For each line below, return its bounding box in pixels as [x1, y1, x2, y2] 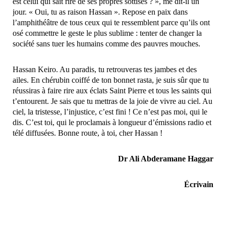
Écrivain [184, 180, 213, 189]
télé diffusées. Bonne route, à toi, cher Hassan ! [13, 128, 162, 137]
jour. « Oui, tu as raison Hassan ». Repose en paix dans [13, 7, 188, 16]
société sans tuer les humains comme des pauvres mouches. [13, 39, 200, 48]
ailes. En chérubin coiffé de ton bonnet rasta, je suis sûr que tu [13, 75, 209, 84]
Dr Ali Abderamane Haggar [118, 154, 213, 163]
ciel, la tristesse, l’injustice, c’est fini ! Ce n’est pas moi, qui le [13, 107, 207, 116]
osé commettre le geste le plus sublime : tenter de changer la [13, 28, 202, 37]
